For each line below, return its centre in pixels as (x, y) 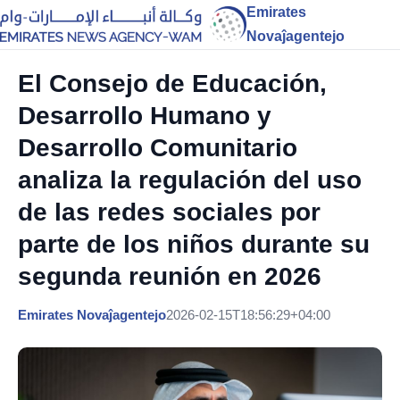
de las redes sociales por (169, 212)
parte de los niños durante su (194, 244)
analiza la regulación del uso (190, 180)
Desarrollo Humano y (145, 116)
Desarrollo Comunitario (158, 148)
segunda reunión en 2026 (170, 276)
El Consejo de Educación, (172, 83)
